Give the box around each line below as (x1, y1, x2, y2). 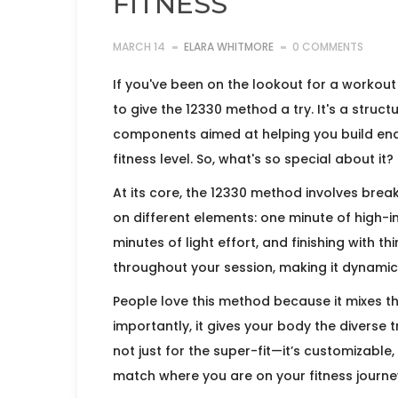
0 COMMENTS (292, 39, 363, 55)
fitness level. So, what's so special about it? (113, 150, 394, 169)
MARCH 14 (113, 39, 165, 55)
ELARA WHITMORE (184, 39, 274, 55)
